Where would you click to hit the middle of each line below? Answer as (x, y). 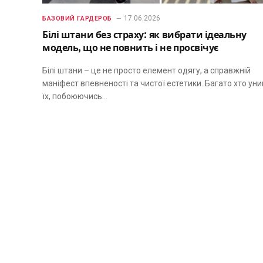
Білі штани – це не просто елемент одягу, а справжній (146, 70)
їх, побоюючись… (75, 96)
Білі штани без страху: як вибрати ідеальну (144, 35)
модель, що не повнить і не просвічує (130, 48)
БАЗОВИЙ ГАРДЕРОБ (77, 18)
